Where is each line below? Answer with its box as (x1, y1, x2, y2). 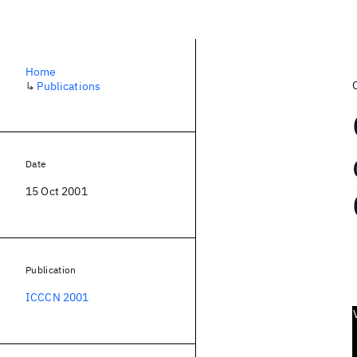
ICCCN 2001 (25, 290, 89, 304)
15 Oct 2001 (25, 184, 88, 198)
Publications (37, 79, 101, 93)
